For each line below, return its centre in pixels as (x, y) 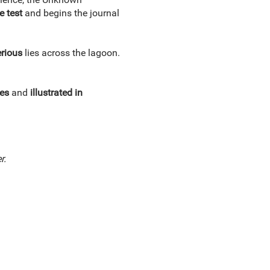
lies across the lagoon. (71, 53)
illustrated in (56, 93)
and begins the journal (71, 13)
